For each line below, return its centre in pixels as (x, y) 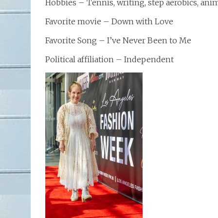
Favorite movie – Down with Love (109, 21)
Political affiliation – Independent (109, 59)
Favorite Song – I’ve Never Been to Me (118, 40)
